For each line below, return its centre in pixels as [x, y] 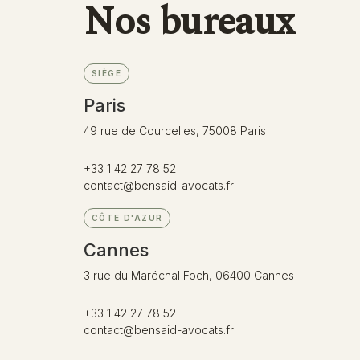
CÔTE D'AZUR [127, 217]
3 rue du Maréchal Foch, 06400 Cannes [189, 275]
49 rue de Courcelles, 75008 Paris [175, 130]
